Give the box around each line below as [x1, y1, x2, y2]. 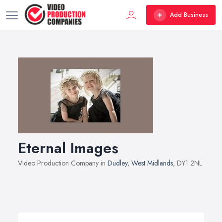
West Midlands [131, 158, 173, 168]
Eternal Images [18, 137, 118, 159]
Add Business [170, 10, 208, 19]
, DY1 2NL [173, 158, 202, 168]
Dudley [108, 158, 127, 168]
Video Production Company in [18, 158, 108, 168]
